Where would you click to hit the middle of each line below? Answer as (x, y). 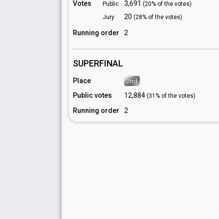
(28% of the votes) (158, 17)
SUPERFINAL (98, 63)
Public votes (92, 95)
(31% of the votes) (171, 96)
